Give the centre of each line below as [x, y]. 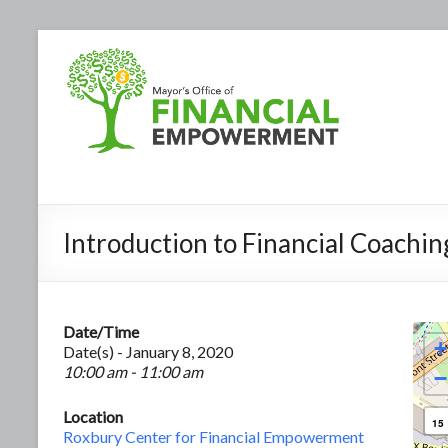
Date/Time [101, 331]
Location [93, 416]
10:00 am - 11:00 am [133, 371]
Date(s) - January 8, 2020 [148, 351]
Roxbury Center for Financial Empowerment [213, 436]
